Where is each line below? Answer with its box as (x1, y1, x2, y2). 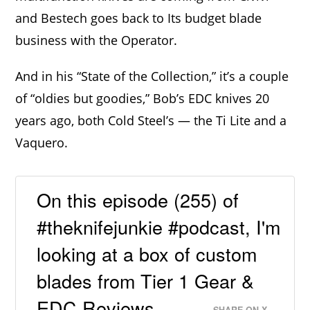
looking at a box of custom (37, 239, 257, 267)
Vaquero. (15, 134, 69, 151)
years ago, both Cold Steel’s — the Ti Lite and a (15, 112, 287, 129)
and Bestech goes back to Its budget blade (15, 10, 262, 26)
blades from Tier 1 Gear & (37, 266, 255, 294)
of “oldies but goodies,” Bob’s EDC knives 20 (15, 90, 270, 107)
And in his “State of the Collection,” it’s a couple (15, 68, 289, 84)
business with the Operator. (15, 32, 178, 48)
